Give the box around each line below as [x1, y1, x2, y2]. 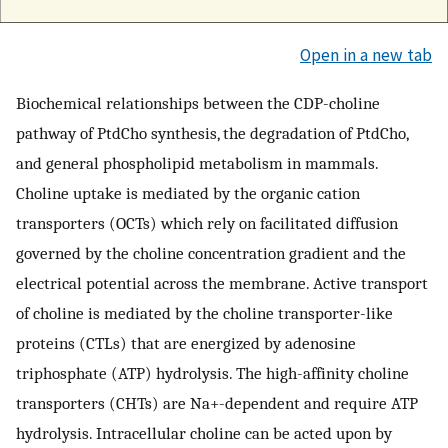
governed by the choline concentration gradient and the [16, 242, 406, 263]
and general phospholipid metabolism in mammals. [16, 152, 378, 173]
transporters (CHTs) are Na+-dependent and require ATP [16, 392, 418, 413]
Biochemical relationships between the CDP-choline [16, 92, 380, 113]
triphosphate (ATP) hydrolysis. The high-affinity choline [16, 362, 409, 383]
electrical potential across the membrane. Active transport [16, 272, 428, 293]
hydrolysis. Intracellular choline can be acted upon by [16, 422, 392, 443]
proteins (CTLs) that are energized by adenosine [16, 332, 356, 353]
